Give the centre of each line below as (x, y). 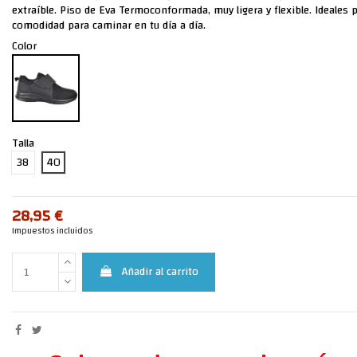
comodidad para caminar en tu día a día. (108, 26)
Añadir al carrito (161, 272)
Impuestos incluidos (52, 231)
